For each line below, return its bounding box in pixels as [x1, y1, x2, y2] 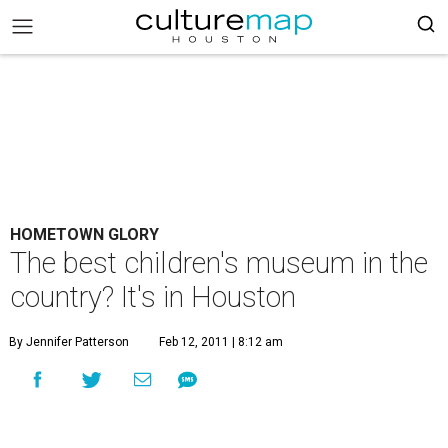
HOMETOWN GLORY [10, 225, 159, 244]
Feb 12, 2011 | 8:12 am [159, 335, 283, 349]
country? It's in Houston [10, 280, 296, 314]
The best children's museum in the [10, 246, 428, 280]
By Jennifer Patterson [9, 335, 129, 349]
